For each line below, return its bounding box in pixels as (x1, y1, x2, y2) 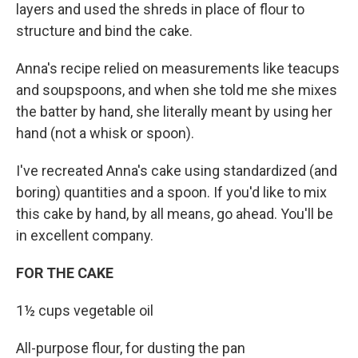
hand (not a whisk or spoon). (16, 124, 194, 141)
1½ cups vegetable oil (16, 301, 153, 319)
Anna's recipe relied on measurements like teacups (16, 59, 340, 77)
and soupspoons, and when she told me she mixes (16, 81, 337, 98)
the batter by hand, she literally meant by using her (16, 102, 332, 120)
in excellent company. (16, 226, 153, 244)
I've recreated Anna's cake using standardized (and (16, 161, 337, 179)
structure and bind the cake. (16, 22, 193, 39)
